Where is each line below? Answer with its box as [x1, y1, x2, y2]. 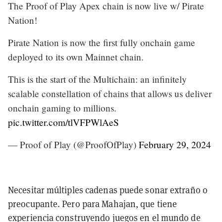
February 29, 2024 [139, 138, 211, 151]
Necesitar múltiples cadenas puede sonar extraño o [8, 184, 208, 196]
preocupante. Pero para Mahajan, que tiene [8, 198, 177, 210]
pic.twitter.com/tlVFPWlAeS [8, 115, 119, 128]
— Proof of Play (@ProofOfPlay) [8, 138, 139, 151]
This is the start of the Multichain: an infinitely [8, 72, 187, 85]
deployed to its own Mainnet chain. [8, 50, 144, 63]
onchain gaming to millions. [8, 101, 116, 114]
